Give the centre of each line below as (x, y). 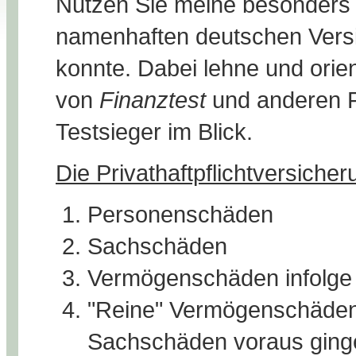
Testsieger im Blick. (154, 132)
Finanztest (149, 100)
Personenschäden (180, 215)
